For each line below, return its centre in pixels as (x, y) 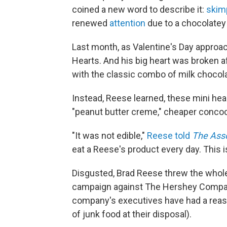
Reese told (169, 136)
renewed (91, 23)
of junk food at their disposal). (132, 214)
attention (127, 23)
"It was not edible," (109, 136)
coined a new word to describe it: (139, 9)
